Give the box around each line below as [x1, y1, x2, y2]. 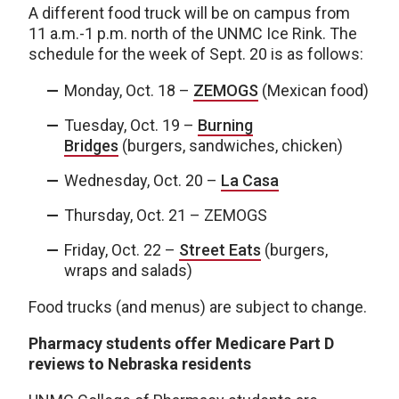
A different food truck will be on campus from [28, 4, 350, 23]
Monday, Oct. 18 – [64, 81, 193, 101]
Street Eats [179, 240, 261, 260]
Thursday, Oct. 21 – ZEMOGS [64, 206, 267, 225]
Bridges [64, 136, 118, 156]
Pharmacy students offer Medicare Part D [28, 334, 334, 354]
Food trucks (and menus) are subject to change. [28, 297, 367, 317]
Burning [198, 116, 253, 135]
